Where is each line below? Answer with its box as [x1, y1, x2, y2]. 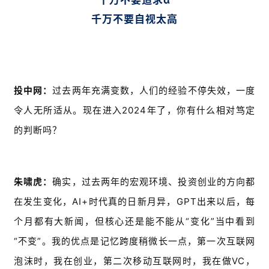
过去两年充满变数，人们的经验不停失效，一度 [52, 85, 256, 97]
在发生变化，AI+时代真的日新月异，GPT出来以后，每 [14, 196, 255, 208]
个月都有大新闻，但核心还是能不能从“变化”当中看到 [14, 216, 255, 228]
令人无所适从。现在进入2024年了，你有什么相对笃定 [14, 104, 255, 116]
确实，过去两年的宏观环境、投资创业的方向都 [52, 176, 256, 188]
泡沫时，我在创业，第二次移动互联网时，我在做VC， [14, 255, 255, 267]
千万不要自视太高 [91, 13, 178, 26]
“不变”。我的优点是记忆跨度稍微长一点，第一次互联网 [14, 235, 255, 247]
